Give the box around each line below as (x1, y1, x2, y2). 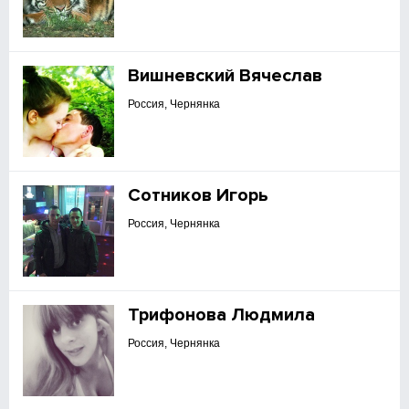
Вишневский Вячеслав (128, 65, 323, 87)
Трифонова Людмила (128, 304, 316, 326)
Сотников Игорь (128, 184, 269, 206)
